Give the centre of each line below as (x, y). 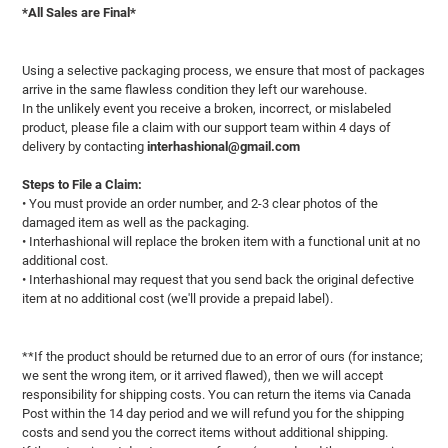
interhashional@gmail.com (223, 146)
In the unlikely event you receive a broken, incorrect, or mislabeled (206, 108)
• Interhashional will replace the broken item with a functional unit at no (221, 242)
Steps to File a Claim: (82, 185)
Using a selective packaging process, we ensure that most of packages (223, 70)
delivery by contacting (83, 146)
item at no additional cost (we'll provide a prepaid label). (177, 299)
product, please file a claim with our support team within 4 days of (206, 127)
